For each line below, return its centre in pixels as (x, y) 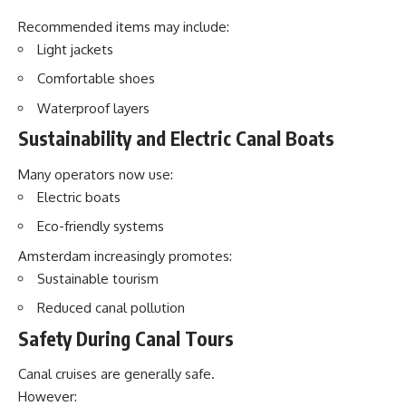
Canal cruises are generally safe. (116, 374)
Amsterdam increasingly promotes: (125, 256)
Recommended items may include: (124, 26)
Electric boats (79, 197)
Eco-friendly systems (101, 226)
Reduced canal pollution (111, 308)
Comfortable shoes (96, 78)
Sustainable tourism (98, 278)
